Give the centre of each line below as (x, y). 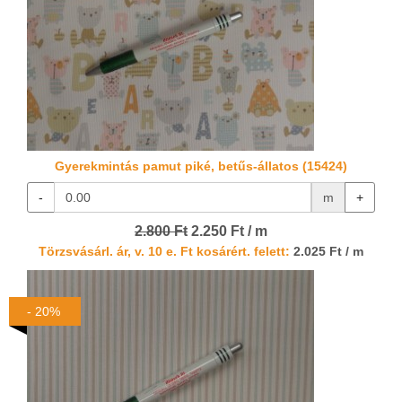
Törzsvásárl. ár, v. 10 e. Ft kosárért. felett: (164, 252)
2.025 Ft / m (327, 252)
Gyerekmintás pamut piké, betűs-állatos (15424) (201, 166)
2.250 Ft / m (227, 232)
